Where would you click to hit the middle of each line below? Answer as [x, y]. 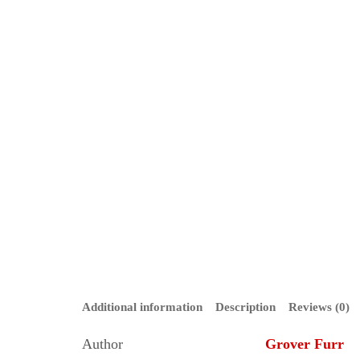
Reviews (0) [319, 307]
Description [245, 307]
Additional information [142, 307]
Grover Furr [305, 344]
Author [102, 344]
